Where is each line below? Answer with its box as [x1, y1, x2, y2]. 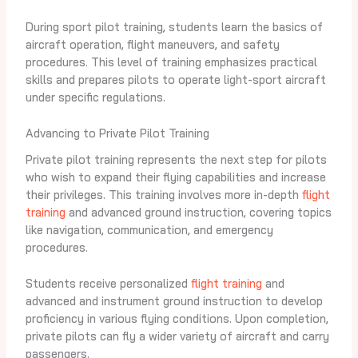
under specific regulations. [25, 89, 165, 105]
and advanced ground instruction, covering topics [65, 204, 332, 220]
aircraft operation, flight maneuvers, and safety [25, 37, 280, 53]
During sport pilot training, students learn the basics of [25, 19, 323, 35]
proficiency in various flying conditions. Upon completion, [25, 310, 328, 326]
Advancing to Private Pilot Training [25, 125, 209, 141]
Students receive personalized [25, 275, 191, 291]
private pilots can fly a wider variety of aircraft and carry [25, 328, 329, 344]
